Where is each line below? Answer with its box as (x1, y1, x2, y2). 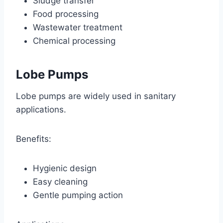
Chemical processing (33, 35, 115, 46)
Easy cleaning (33, 176, 88, 187)
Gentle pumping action (33, 190, 123, 200)
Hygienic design (33, 163, 97, 173)
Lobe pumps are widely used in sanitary (16, 91, 176, 101)
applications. (16, 104, 66, 114)
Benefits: (16, 133, 51, 144)
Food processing (33, 8, 99, 19)
